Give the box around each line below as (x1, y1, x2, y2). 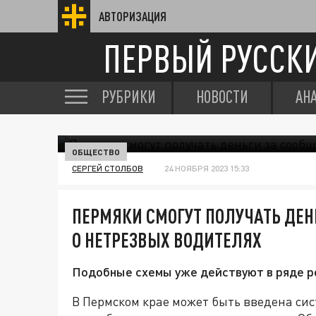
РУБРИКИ (102, 87, 156, 107)
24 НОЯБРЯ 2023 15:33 (164, 163, 249, 174)
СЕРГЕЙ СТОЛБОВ (72, 163, 143, 174)
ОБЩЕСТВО (72, 147, 120, 157)
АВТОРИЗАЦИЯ (99, 9, 166, 23)
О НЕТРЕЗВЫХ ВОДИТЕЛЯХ (72, 228, 262, 252)
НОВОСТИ (196, 87, 248, 107)
